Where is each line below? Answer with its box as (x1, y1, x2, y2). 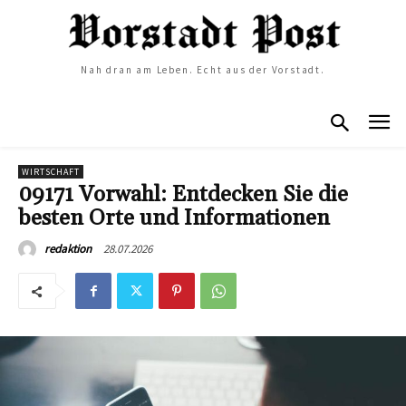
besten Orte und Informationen (18, 204, 330, 232)
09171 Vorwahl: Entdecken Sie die (18, 180, 348, 208)
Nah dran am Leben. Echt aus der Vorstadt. (81, 63, 325, 77)
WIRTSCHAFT (22, 165, 80, 178)
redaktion (44, 240, 92, 256)
